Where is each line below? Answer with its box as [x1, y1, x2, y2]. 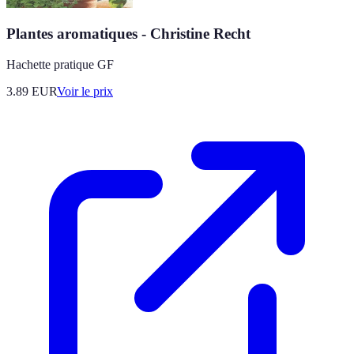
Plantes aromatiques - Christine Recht [6, 25, 250, 43]
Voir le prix [57, 85, 113, 98]
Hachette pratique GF [6, 58, 114, 71]
